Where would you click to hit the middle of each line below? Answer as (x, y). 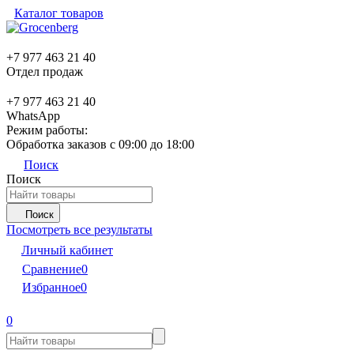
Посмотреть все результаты (79, 230)
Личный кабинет (67, 250)
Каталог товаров (59, 13)
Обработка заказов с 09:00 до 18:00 (100, 144)
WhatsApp (33, 116)
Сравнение (52, 269)
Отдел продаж (45, 72)
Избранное (51, 287)
